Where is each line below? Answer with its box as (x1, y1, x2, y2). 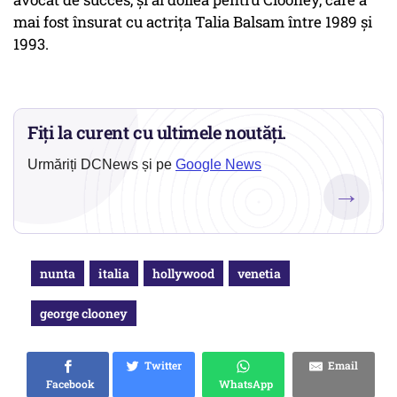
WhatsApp (214, 377, 273, 392)
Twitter (139, 358, 182, 373)
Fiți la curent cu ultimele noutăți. (27, 121, 287, 144)
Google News (175, 157, 261, 173)
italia (98, 265, 129, 283)
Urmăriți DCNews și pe (27, 157, 175, 173)
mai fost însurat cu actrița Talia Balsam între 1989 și (13, 12, 372, 33)
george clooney (40, 305, 128, 323)
